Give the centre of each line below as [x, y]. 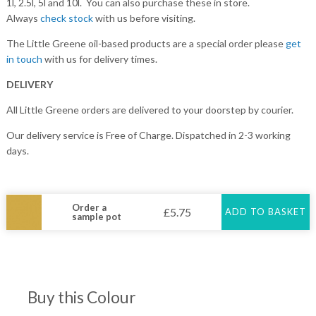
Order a [90, 207]
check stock [66, 18]
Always [23, 18]
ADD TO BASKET [266, 212]
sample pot [97, 216]
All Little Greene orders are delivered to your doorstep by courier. [150, 110]
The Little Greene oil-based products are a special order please [146, 44]
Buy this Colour [81, 298]
